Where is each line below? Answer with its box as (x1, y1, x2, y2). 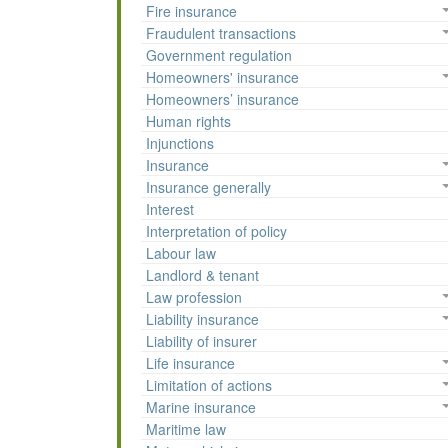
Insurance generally (146, 177, 271, 198)
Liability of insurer (146, 331, 257, 352)
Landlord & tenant (146, 265, 259, 286)
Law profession (146, 287, 242, 308)
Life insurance (146, 353, 235, 374)
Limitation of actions (146, 375, 272, 396)
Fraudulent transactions (146, 23, 296, 44)
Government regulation (146, 45, 292, 66)
